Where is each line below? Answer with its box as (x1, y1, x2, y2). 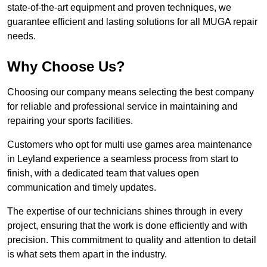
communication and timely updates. (7, 182, 156, 193)
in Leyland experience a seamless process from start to (7, 154, 238, 164)
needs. (7, 31, 36, 42)
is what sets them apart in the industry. (7, 249, 167, 260)
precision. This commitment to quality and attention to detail (7, 235, 256, 246)
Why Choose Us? (7, 58, 125, 75)
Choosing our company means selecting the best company (7, 87, 254, 98)
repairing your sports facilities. (7, 116, 133, 126)
